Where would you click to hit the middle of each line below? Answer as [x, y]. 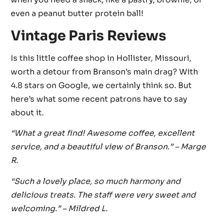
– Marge [191, 147]
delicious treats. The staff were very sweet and [103, 195]
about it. [27, 112]
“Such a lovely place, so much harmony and [96, 181]
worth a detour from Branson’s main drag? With [105, 72]
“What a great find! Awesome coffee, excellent [103, 133]
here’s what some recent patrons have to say [99, 99]
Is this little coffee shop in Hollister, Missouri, [101, 58]
